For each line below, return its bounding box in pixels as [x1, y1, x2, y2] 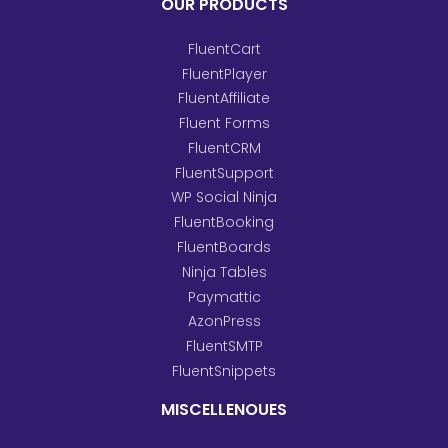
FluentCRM [187, 138, 261, 159]
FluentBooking [174, 212, 274, 233]
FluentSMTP [185, 336, 263, 357]
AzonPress [187, 311, 261, 332]
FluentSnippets [172, 361, 276, 382]
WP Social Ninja [171, 187, 277, 208]
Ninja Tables [181, 261, 267, 282]
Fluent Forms [178, 113, 270, 134]
